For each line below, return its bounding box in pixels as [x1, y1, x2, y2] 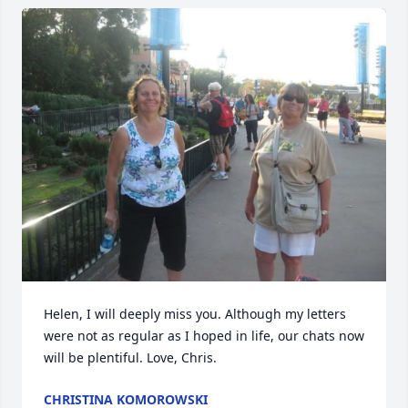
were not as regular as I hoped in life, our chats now [44, 327, 364, 344]
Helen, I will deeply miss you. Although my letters [44, 305, 346, 322]
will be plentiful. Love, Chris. [44, 349, 217, 366]
